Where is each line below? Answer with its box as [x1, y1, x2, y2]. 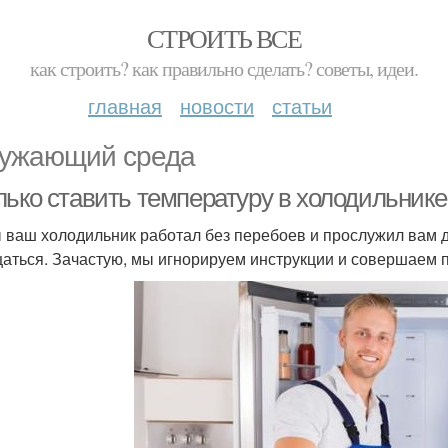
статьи [272, 91, 332, 120]
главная [88, 91, 162, 120]
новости [180, 91, 254, 120]
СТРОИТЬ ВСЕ [146, 21, 302, 55]
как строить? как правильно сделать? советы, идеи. [30, 55, 418, 82]
